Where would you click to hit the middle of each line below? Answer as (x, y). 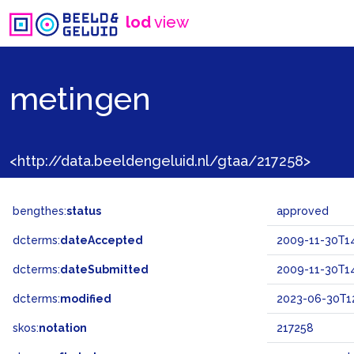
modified (86, 299)
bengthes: (40, 211)
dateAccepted (102, 240)
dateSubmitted (104, 269)
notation (63, 328)
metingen (80, 98)
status (84, 211)
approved (303, 211)
